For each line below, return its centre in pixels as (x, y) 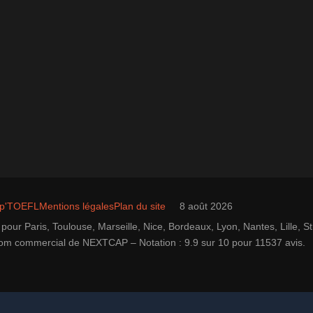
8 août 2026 (206, 206)
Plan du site (140, 206)
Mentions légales (77, 206)
